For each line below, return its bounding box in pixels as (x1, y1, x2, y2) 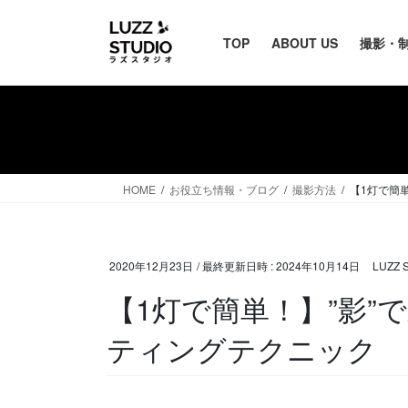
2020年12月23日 (109, 258, 193, 274)
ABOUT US (271, 34, 338, 52)
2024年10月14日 (276, 258, 360, 274)
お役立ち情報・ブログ (169, 181, 279, 198)
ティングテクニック (107, 326, 377, 369)
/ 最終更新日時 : (197, 258, 276, 274)
